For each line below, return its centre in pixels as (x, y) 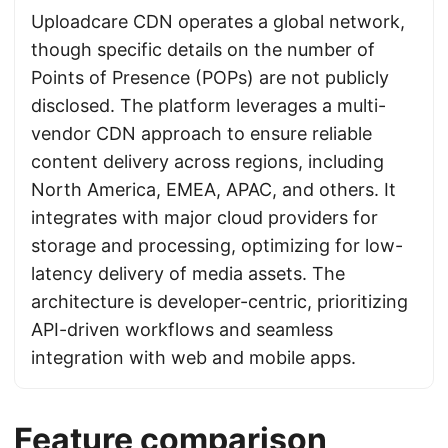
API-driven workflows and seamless (182, 329)
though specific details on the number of (203, 49)
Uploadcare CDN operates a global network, (218, 21)
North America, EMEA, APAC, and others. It (213, 189)
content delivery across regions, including (207, 161)
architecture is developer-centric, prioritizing (219, 301)
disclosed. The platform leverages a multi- (208, 105)
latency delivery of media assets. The (188, 273)
